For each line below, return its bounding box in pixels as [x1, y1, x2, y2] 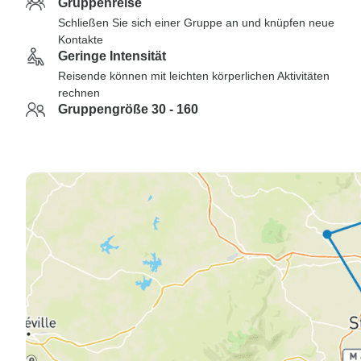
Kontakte [58, 33, 103, 46]
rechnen [58, 86, 100, 99]
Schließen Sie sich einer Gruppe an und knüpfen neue [58, 16, 334, 29]
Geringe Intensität [58, 49, 166, 63]
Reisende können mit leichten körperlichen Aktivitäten [58, 69, 330, 82]
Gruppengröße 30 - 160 [58, 102, 198, 116]
